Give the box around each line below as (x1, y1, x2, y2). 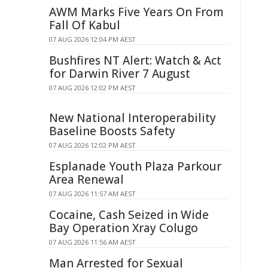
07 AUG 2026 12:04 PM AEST (49, 35, 136, 44)
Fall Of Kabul (49, 17, 120, 33)
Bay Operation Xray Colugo (49, 220, 198, 236)
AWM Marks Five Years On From (49, 4, 224, 20)
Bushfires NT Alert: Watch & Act (49, 53, 221, 68)
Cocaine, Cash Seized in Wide (49, 207, 209, 223)
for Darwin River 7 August (49, 66, 190, 81)
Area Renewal (49, 172, 124, 187)
